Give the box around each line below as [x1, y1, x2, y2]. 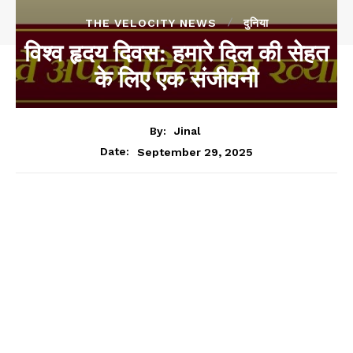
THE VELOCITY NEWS [84, 16, 217, 29]
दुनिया [243, 16, 269, 29]
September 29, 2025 [137, 145, 253, 158]
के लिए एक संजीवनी [95, 62, 258, 95]
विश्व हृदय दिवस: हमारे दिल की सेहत [24, 36, 329, 69]
